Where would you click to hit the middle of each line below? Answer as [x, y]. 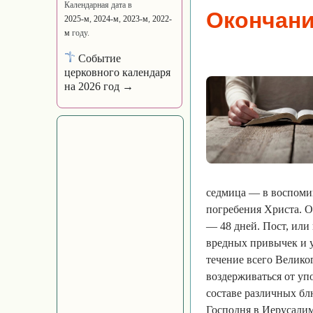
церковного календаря [117, 72]
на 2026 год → [99, 86]
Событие [98, 58]
